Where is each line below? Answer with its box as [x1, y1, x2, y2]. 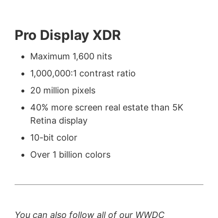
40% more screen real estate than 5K [30, 102, 183, 112]
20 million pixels [30, 85, 95, 95]
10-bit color [30, 132, 77, 143]
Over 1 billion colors [30, 149, 110, 160]
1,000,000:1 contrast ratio [30, 68, 136, 78]
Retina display [30, 115, 88, 126]
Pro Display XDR [14, 26, 121, 43]
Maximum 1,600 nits [30, 51, 112, 61]
